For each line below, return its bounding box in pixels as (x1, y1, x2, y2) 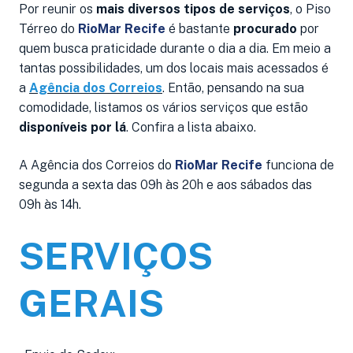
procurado (233, 20, 297, 36)
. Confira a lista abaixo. (126, 119, 256, 135)
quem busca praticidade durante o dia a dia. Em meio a (19, 40, 331, 56)
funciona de (262, 157, 334, 173)
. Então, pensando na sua (162, 80, 304, 95)
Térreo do (19, 20, 78, 36)
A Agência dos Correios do (19, 157, 175, 173)
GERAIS (19, 280, 164, 325)
